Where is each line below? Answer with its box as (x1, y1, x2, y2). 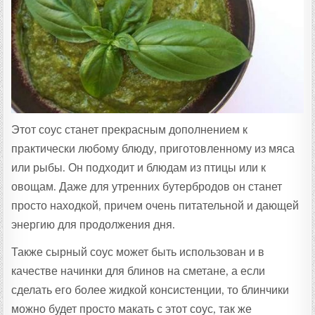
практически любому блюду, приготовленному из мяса (11, 141, 295, 155)
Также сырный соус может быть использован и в (11, 245, 265, 259)
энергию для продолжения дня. (11, 217, 176, 231)
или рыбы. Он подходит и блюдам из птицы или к (11, 160, 266, 174)
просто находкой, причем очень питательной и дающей (11, 198, 300, 212)
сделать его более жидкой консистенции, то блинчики (11, 283, 290, 297)
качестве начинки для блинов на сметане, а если (11, 264, 266, 278)
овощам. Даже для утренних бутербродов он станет (11, 179, 283, 193)
